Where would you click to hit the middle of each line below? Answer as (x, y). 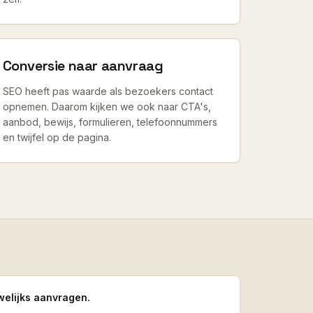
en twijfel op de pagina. (57, 137)
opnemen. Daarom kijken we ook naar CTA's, (107, 107)
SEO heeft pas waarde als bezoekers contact (108, 91)
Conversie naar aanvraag (83, 66)
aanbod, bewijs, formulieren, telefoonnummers (110, 122)
